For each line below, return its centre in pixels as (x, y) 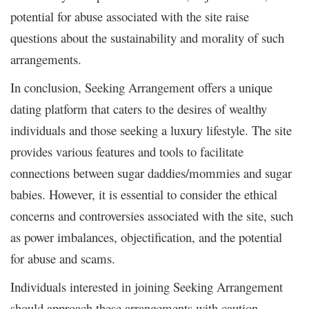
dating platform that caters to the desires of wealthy (139, 108)
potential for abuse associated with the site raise (130, 16)
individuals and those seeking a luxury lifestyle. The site (151, 130)
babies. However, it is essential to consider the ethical (144, 194)
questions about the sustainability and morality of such (147, 37)
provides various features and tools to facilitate (127, 151)
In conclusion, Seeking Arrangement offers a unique (141, 87)
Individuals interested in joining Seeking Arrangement (147, 286)
